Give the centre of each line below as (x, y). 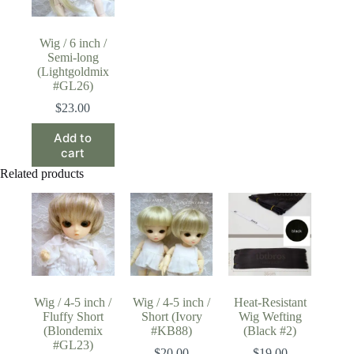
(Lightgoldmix (73, 72)
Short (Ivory (171, 316)
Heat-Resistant (270, 302)
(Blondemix (73, 330)
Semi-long (73, 58)
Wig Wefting (270, 316)
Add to (73, 137)
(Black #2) (270, 330)
